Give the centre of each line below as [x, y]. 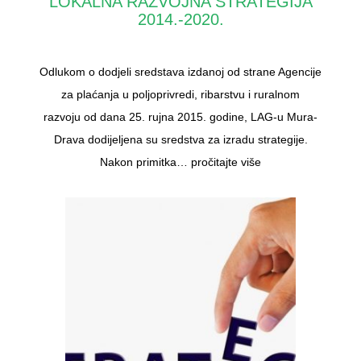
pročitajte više [226, 162]
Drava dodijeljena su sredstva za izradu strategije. [180, 139]
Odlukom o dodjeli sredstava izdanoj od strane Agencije [180, 71]
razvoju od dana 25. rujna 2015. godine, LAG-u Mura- [180, 116]
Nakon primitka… [145, 162]
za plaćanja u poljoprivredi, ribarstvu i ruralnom [180, 94]
